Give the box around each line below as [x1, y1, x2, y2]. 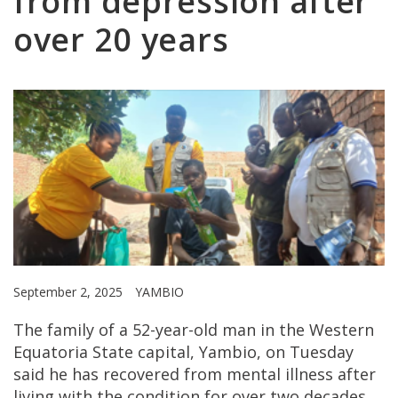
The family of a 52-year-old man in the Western [13, 319, 374, 341]
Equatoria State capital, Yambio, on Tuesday [13, 341, 354, 363]
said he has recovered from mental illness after [13, 363, 376, 386]
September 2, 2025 [13, 283, 126, 301]
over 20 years [13, 18, 229, 61]
